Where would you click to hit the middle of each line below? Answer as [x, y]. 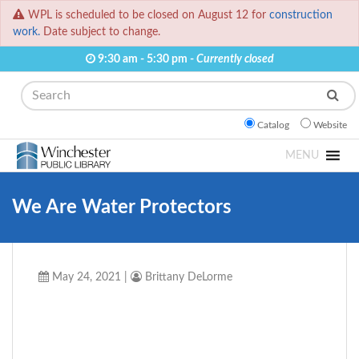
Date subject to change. [100, 32]
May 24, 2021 [85, 277]
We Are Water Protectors [122, 208]
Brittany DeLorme [187, 277]
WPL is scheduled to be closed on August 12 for [149, 15]
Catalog [273, 125]
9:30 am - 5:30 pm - [145, 59]
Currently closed [235, 59]
